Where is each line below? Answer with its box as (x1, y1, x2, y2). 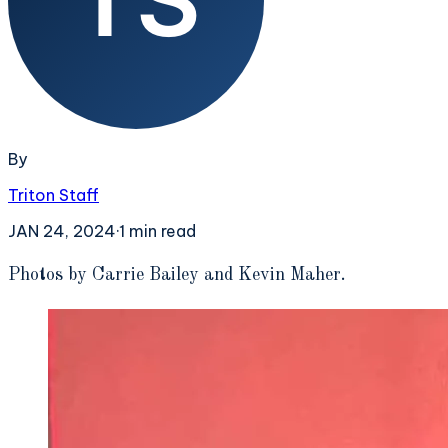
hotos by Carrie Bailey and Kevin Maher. (20, 265, 346, 284)
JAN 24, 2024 (8, 220, 116, 241)
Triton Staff (8, 184, 99, 205)
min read (125, 220, 196, 241)
